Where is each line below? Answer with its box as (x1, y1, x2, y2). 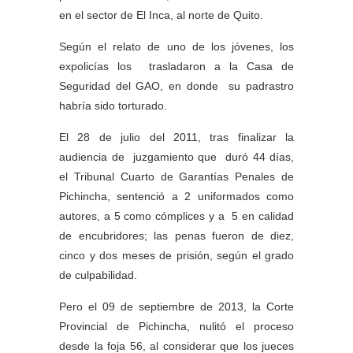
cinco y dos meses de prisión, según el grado (59, 249, 294, 262)
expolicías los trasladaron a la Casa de (59, 60, 294, 72)
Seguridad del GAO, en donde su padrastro (59, 80, 294, 92)
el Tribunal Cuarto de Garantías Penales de (59, 170, 294, 183)
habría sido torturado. (59, 99, 167, 112)
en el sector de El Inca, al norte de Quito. (59, 9, 263, 21)
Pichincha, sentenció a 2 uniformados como (59, 190, 294, 203)
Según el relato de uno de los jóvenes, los (59, 40, 294, 53)
